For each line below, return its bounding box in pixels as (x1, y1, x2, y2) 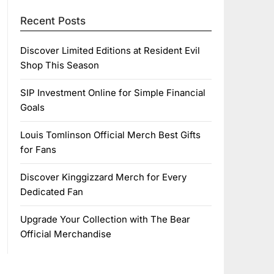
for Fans (20, 144, 56, 155)
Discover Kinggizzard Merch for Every (20, 171, 187, 183)
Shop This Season (20, 59, 99, 71)
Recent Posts (20, 15, 86, 27)
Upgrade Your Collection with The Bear (20, 213, 190, 225)
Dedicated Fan (20, 186, 83, 198)
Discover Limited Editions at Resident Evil (20, 45, 200, 56)
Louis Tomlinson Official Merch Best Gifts (20, 129, 201, 141)
